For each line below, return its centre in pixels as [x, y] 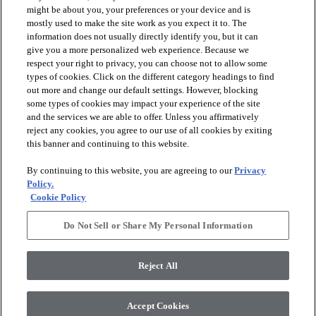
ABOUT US [40, 238]
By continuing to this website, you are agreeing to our [131, 170]
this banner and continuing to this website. [108, 144]
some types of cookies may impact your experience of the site [144, 103]
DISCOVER [40, 145]
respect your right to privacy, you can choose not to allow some [147, 63]
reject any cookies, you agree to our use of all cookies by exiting [150, 130]
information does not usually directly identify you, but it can [143, 36]
